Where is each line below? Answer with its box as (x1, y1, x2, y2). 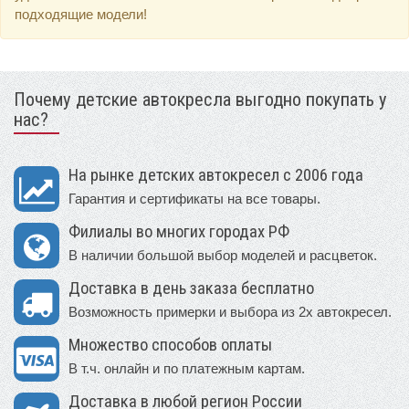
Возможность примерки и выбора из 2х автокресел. (68, 304, 392, 320)
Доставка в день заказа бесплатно (68, 278, 314, 299)
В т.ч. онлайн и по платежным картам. (68, 361, 305, 376)
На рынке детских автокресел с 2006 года (68, 165, 363, 185)
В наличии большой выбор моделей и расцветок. (68, 247, 377, 263)
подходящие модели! (15, 6, 147, 22)
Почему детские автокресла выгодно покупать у (14, 89, 387, 110)
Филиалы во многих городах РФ (68, 222, 289, 242)
